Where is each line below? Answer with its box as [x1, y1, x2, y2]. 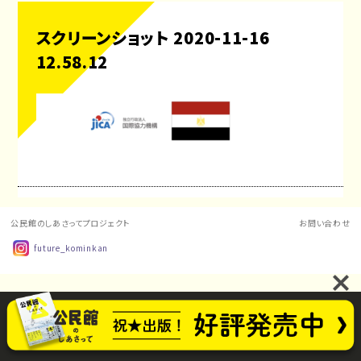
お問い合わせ [299, 216, 351, 229]
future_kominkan [34, 242, 108, 255]
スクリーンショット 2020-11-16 [35, 26, 270, 50]
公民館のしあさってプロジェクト [10, 216, 130, 229]
